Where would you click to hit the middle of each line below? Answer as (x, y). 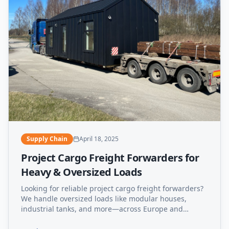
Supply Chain (47, 139)
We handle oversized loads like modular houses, (104, 199)
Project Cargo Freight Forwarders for (110, 158)
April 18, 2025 (99, 139)
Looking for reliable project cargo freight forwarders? (112, 189)
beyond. (35, 219)
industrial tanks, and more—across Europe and (102, 209)
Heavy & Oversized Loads (82, 172)
